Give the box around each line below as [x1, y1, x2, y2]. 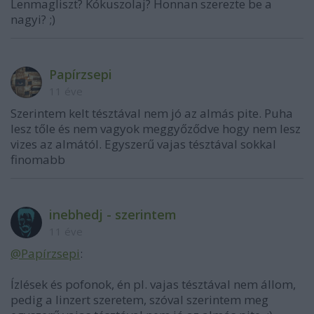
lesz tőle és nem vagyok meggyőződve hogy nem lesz [11, 120, 301, 137]
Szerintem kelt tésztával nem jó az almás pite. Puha [11, 104, 293, 121]
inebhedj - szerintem [49, 205, 177, 223]
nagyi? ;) [11, 11, 55, 27]
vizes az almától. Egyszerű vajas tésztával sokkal [11, 135, 276, 152]
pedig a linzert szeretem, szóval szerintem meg [11, 291, 268, 308]
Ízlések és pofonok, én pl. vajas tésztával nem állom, [11, 275, 296, 292]
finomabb [11, 151, 65, 168]
